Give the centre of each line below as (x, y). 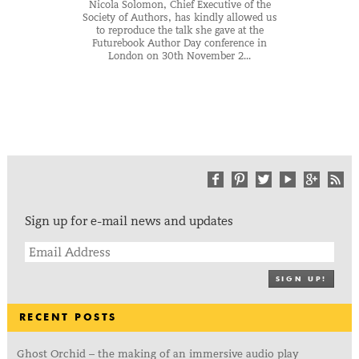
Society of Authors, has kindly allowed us (179, 17)
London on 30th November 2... (180, 56)
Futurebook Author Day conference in (180, 43)
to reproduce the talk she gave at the (179, 30)
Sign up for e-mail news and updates (129, 220)
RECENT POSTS (68, 318)
